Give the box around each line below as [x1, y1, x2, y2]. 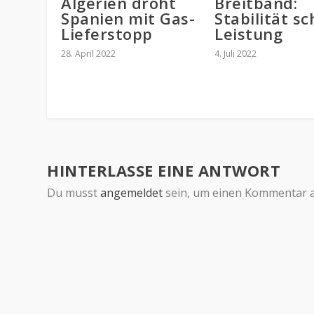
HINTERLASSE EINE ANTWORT [47, 159, 281, 181]
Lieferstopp [61, 22, 153, 44]
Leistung [214, 22, 282, 44]
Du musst [47, 184, 101, 200]
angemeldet [100, 184, 163, 200]
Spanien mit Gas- [61, 7, 196, 29]
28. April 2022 [61, 47, 116, 60]
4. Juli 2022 [214, 47, 257, 60]
